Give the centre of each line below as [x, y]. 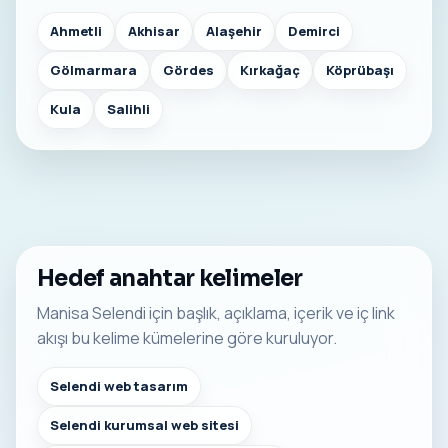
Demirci [314, 30]
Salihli [128, 108]
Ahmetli [76, 30]
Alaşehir [234, 30]
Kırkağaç [270, 69]
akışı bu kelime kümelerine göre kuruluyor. [187, 337]
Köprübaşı [360, 69]
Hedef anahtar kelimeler [170, 278]
